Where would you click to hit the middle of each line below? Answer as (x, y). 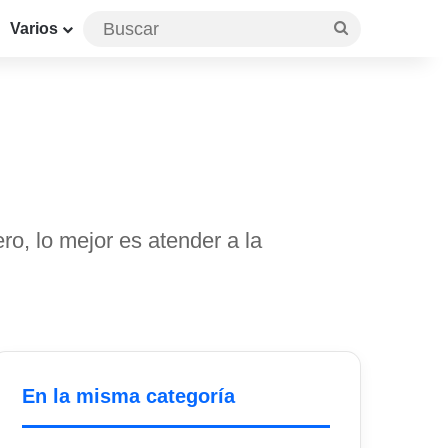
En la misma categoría (129, 396)
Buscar (372, 27)
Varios (34, 28)
